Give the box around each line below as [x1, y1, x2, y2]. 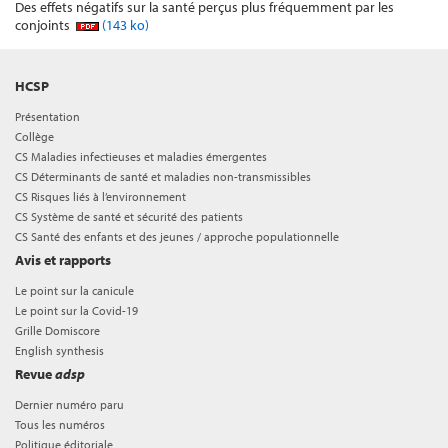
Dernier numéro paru [15, 397, 124, 412]
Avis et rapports [15, 251, 111, 269]
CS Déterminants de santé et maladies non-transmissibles [15, 169, 311, 184]
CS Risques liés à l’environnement [15, 189, 186, 204]
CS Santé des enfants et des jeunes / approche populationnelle [15, 229, 339, 244]
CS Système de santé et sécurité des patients [15, 209, 243, 224]
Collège [15, 129, 54, 144]
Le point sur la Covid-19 [15, 303, 138, 318]
